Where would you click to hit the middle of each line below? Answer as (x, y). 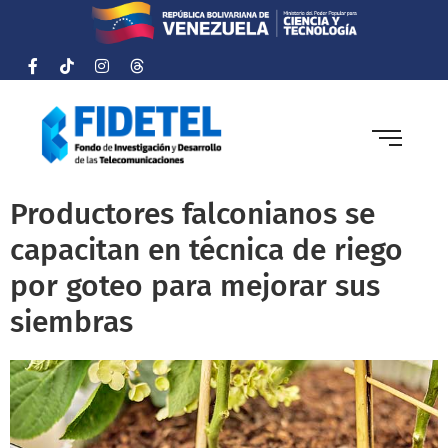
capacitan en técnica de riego (206, 250)
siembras (71, 322)
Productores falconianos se (192, 214)
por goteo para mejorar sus (195, 286)
